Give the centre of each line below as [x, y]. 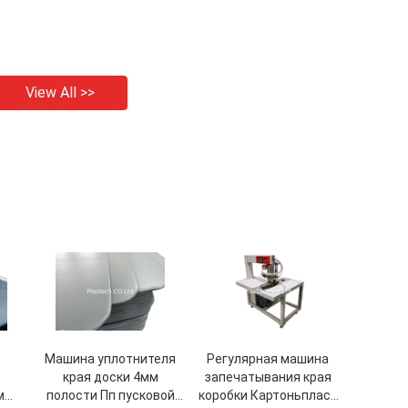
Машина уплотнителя [110, 359]
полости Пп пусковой [110, 395]
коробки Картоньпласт [268, 395]
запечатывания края [268, 377]
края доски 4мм [110, 377]
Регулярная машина [268, 359]
